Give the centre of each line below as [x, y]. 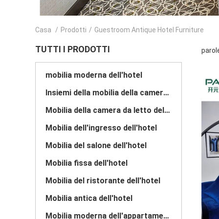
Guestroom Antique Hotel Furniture [149, 30]
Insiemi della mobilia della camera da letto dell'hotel [166, 93]
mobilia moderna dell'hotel [94, 75]
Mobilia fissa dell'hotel [87, 163]
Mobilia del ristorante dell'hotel [103, 181]
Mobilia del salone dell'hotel [96, 145]
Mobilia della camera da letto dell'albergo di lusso [167, 110]
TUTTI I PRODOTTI [73, 49]
